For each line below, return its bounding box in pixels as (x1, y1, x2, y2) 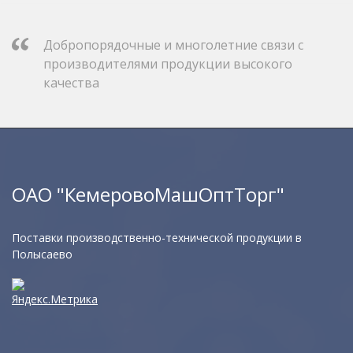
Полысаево (12, 246, 72, 262)
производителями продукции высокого (43, 54, 292, 72)
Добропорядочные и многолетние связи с (43, 35, 303, 54)
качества (43, 73, 99, 91)
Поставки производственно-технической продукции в (12, 229, 302, 245)
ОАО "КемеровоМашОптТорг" (12, 180, 284, 207)
